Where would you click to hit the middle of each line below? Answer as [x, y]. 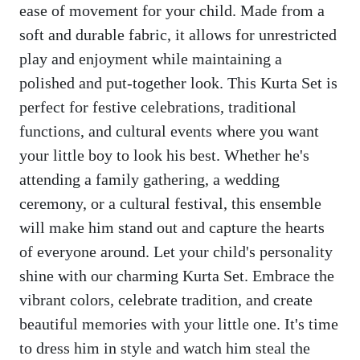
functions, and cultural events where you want [169, 131]
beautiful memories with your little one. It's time [179, 323]
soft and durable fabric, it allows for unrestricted [178, 34]
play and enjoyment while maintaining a [151, 58]
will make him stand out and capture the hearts [172, 227]
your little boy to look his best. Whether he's [164, 155]
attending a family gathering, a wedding [149, 179]
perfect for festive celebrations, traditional [158, 106]
